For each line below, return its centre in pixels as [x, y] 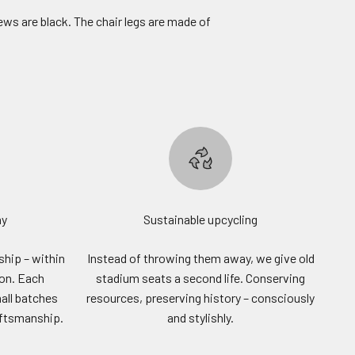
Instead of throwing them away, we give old [200, 258]
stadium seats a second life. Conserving [200, 278]
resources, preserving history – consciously [200, 298]
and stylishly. [200, 318]
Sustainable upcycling [200, 219]
